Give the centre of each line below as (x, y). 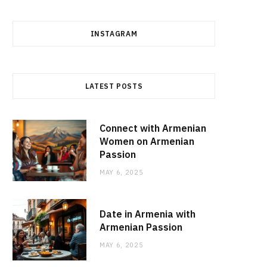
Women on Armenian (147, 141)
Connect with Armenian (153, 128)
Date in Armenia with (148, 214)
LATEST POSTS (114, 86)
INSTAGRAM (114, 34)
